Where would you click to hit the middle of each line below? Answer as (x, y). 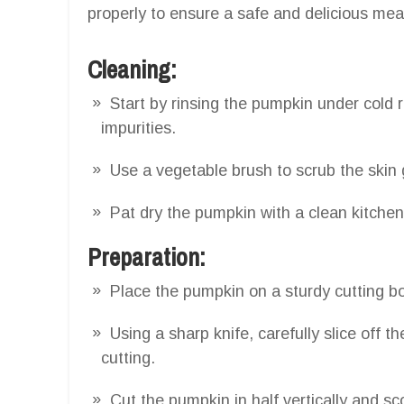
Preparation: (147, 257)
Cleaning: (132, 69)
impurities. (138, 128)
